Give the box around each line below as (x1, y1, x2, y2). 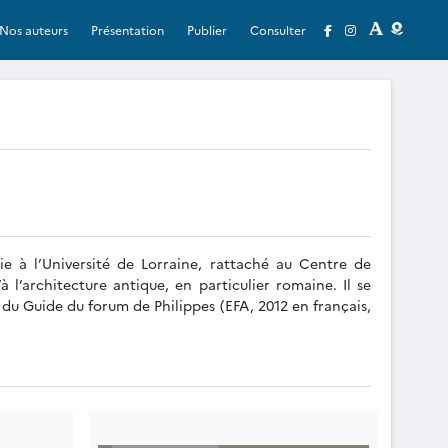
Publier (187, 20, 228, 38)
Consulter (250, 20, 307, 38)
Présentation (91, 20, 165, 38)
